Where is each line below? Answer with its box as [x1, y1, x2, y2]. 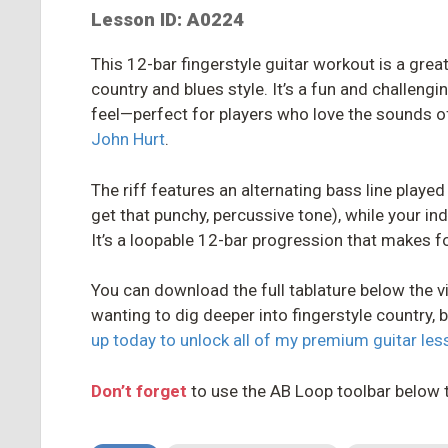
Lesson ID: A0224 [91, 9, 244, 31]
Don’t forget [91, 380, 187, 401]
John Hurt [91, 129, 165, 149]
